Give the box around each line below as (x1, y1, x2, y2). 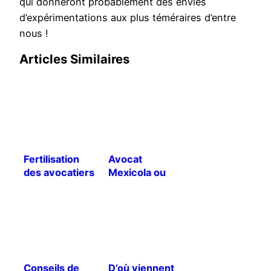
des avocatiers (24, 166, 94, 178)
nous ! (19, 27, 48, 39)
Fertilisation (24, 152, 79, 165)
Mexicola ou (108, 166, 166, 178)
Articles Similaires (19, 51, 129, 67)
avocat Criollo (108, 179, 174, 192)
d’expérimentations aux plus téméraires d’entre (19, 11, 236, 24)
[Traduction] (24, 179, 84, 192)
